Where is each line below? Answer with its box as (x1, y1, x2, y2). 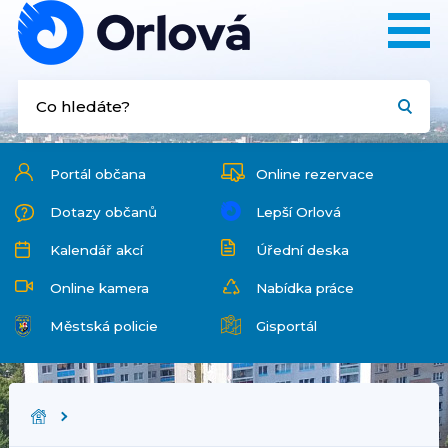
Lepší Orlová (255, 204, 341, 220)
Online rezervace (255, 166, 374, 182)
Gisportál (255, 318, 317, 334)
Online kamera (50, 280, 149, 296)
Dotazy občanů (50, 204, 157, 220)
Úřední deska (255, 242, 349, 258)
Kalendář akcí (50, 242, 143, 258)
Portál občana (50, 166, 146, 182)
